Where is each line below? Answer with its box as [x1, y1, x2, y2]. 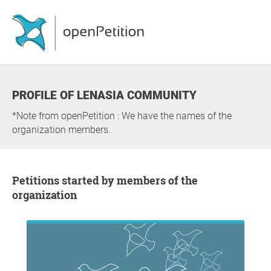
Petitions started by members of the [12, 173, 19, 188]
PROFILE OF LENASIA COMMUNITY [19, 88, 197, 102]
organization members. [12, 124, 111, 135]
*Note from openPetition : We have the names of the [12, 110, 232, 122]
